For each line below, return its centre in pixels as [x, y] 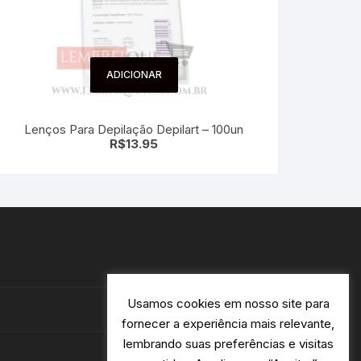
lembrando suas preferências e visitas [228, 344]
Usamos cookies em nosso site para [228, 304]
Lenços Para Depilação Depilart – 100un [134, 129]
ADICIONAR [134, 74]
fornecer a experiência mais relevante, [228, 324]
